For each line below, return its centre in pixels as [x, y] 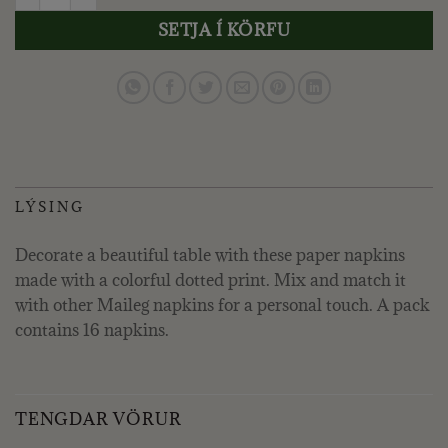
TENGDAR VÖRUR [98, 418]
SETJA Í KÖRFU [224, 29]
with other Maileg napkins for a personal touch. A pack [222, 304]
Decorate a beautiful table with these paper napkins [210, 254]
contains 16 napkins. [92, 329]
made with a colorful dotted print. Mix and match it [210, 279]
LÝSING [50, 206]
